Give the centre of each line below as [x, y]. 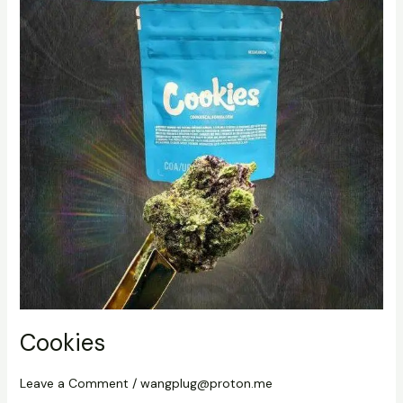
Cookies [62, 343]
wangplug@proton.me [206, 384]
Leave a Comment [74, 384]
